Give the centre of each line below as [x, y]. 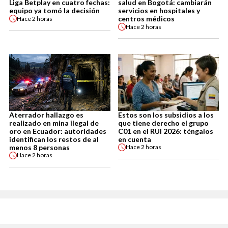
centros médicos [146, 19]
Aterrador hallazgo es [46, 115]
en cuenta [134, 139]
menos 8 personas [39, 147]
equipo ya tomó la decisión [54, 11]
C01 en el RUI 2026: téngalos [165, 131]
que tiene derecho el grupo [163, 123]
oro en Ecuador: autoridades [58, 131]
